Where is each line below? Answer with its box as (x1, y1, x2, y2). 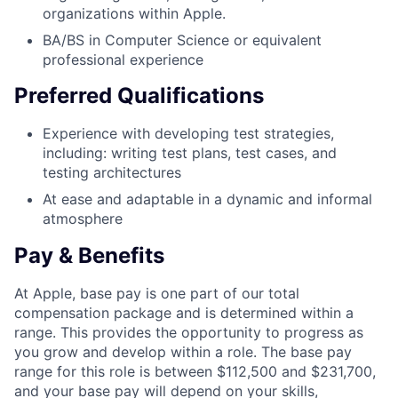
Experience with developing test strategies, (43, 124, 334, 143)
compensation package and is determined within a (14, 304, 354, 322)
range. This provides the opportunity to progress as (14, 323, 363, 342)
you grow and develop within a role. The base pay (14, 343, 352, 362)
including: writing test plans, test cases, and (43, 144, 337, 163)
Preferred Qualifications (14, 83, 264, 109)
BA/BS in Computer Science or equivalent (43, 30, 322, 49)
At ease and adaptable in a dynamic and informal (43, 190, 372, 209)
